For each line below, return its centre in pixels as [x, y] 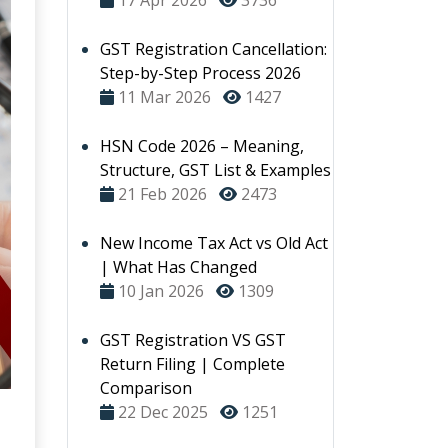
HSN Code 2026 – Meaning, [202, 146]
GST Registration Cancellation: [213, 49]
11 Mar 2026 [164, 97]
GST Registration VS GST [193, 340]
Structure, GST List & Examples [215, 170]
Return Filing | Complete [192, 364]
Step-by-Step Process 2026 [200, 73]
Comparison [146, 388]
